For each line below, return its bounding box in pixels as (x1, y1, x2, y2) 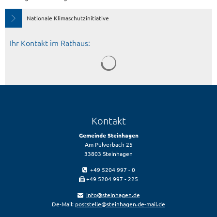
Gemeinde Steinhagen (78, 131, 139, 139)
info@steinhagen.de (86, 191, 140, 199)
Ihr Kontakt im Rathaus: (10, 37, 90, 48)
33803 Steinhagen (84, 150, 133, 157)
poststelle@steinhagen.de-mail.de (75, 200, 165, 208)
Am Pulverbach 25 (84, 140, 133, 148)
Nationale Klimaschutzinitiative (27, 14, 109, 22)
